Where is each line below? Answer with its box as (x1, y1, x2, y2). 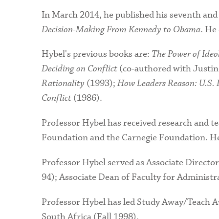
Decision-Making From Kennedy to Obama (41, 23, 200, 36)
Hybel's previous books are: (41, 48, 152, 61)
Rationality (41, 77, 85, 90)
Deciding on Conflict (41, 63, 117, 75)
